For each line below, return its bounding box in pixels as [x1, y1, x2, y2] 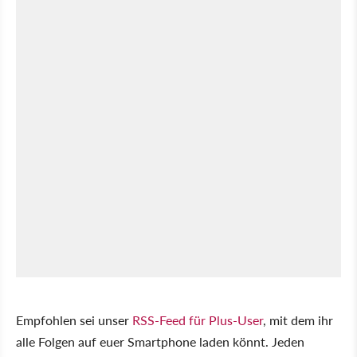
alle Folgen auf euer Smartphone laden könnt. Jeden [16, 331, 304, 351]
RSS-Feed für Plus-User [132, 310, 263, 329]
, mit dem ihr [263, 310, 333, 329]
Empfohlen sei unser [16, 310, 132, 329]
